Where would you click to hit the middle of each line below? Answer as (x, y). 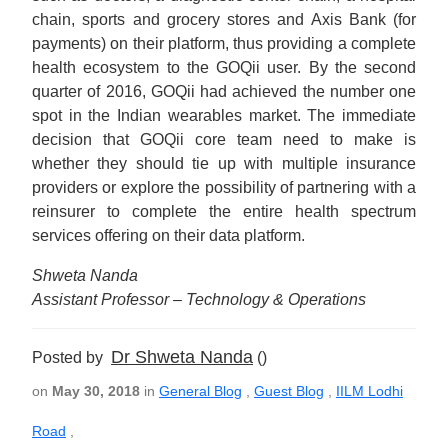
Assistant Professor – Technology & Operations (199, 299)
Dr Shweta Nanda (182, 357)
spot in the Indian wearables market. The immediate (224, 115)
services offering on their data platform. (168, 235)
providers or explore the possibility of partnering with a (224, 187)
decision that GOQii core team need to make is (224, 139)
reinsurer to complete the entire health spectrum (224, 211)
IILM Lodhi (369, 391)
